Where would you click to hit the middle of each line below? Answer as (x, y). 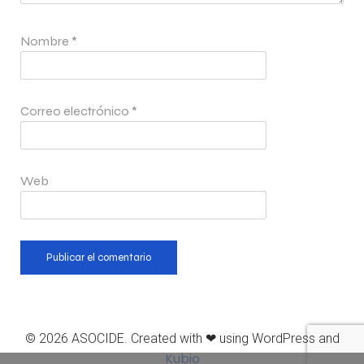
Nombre (46, 41)
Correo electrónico (76, 111)
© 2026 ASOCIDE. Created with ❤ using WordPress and (182, 339)
